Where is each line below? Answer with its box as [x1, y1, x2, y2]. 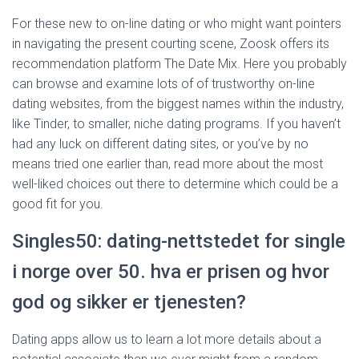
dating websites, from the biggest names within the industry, [12, 96, 344, 111]
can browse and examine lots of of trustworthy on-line [12, 76, 315, 91]
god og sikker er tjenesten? [12, 291, 246, 313]
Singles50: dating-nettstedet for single [12, 230, 345, 252]
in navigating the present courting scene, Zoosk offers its [12, 36, 329, 51]
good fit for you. [12, 196, 103, 212]
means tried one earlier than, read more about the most [12, 156, 323, 171]
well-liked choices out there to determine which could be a [12, 176, 338, 192]
